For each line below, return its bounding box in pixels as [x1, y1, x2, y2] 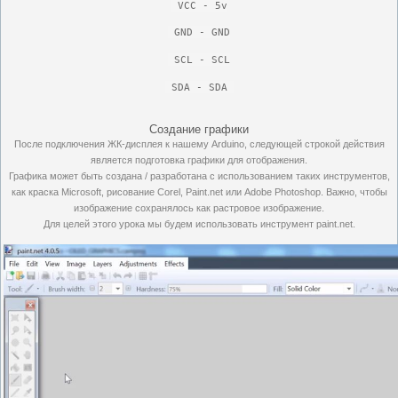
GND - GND [168, 26, 230, 38]
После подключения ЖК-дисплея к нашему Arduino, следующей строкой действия [13, 138, 385, 149]
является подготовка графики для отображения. [91, 154, 307, 165]
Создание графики [149, 122, 249, 136]
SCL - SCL [174, 53, 230, 66]
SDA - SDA [164, 81, 227, 93]
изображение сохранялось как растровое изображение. [74, 202, 324, 213]
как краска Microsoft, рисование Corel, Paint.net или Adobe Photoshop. [11, 186, 323, 197]
